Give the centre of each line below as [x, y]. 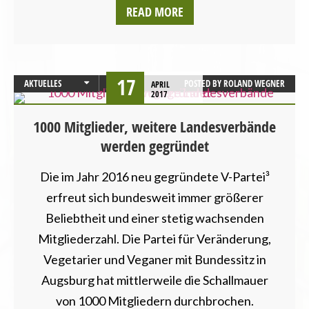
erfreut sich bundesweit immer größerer [154, 197]
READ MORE [154, 12]
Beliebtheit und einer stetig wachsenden [154, 218]
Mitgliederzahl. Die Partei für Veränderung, [154, 238]
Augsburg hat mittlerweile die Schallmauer [154, 280]
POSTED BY [204, 83]
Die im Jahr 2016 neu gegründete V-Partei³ [154, 176]
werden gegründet [154, 146]
